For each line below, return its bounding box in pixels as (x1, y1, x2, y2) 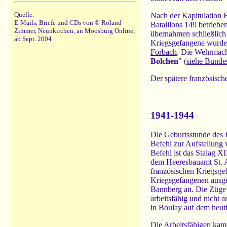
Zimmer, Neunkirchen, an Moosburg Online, (14, 27, 135, 34)
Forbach (150, 48, 177, 56)
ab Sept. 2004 (14, 35, 52, 43)
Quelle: (14, 11, 34, 18)
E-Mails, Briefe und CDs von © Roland (14, 19, 122, 26)
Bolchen (150, 57, 178, 65)
